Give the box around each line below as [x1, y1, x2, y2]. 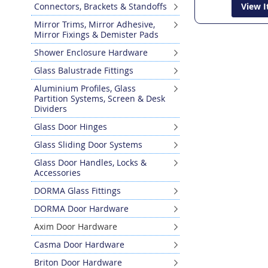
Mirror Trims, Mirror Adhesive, [34, 18, 155, 30]
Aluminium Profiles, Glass [34, 82, 136, 94]
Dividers [34, 102, 67, 114]
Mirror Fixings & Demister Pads [34, 28, 159, 40]
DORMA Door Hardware [34, 202, 129, 214]
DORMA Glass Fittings [34, 184, 121, 196]
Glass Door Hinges [34, 120, 107, 132]
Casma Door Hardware [34, 238, 124, 250]
